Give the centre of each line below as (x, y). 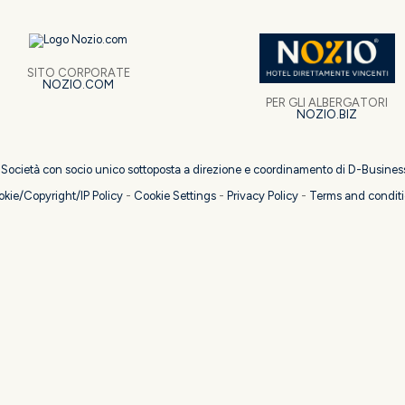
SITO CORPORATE (78, 72)
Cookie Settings (174, 195)
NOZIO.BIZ (327, 114)
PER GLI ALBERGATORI (327, 102)
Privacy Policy (262, 195)
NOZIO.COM (78, 84)
